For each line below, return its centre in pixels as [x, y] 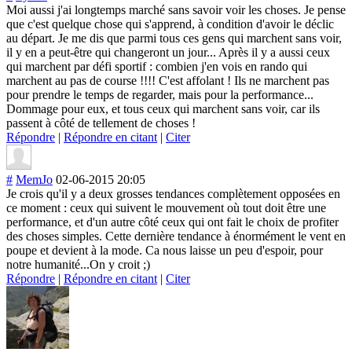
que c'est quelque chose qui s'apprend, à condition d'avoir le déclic [170, 24]
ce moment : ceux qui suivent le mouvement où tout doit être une [166, 207]
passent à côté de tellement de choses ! [101, 123]
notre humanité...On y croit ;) [78, 264]
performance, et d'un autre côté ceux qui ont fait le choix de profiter [172, 222]
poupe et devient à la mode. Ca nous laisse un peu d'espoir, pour [165, 250]
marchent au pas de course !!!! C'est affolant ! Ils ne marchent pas [168, 80]
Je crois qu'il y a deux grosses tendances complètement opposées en [173, 193]
